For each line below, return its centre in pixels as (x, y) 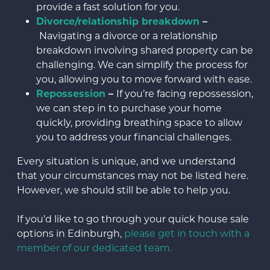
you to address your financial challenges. (134, 137)
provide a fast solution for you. (108, 7)
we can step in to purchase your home (129, 108)
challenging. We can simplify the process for (142, 65)
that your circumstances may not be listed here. (133, 176)
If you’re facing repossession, (185, 94)
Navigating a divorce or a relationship (128, 36)
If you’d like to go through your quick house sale (133, 219)
